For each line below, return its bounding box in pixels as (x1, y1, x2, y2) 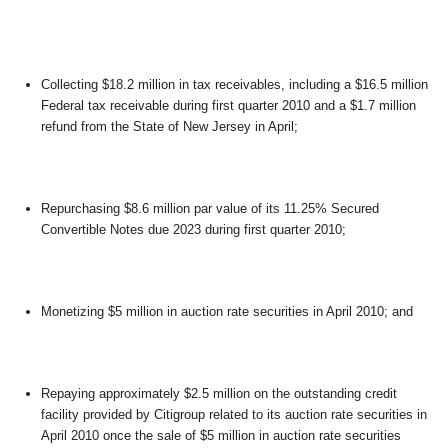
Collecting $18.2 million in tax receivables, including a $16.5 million (41, 76, 428, 92)
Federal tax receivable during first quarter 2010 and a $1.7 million (41, 97, 416, 113)
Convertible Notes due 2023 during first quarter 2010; (41, 221, 346, 237)
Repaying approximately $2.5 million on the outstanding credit (41, 385, 397, 401)
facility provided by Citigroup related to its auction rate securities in (41, 406, 427, 422)
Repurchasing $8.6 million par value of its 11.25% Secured (41, 200, 379, 216)
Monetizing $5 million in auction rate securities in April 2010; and (41, 303, 413, 319)
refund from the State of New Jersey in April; (41, 118, 298, 134)
